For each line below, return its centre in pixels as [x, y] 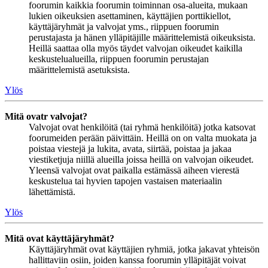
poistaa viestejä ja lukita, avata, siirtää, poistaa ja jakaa [130, 149]
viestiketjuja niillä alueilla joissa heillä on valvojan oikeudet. [141, 160]
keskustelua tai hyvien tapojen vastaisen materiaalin [125, 181]
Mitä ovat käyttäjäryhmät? [60, 239]
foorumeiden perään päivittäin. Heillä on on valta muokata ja [143, 138]
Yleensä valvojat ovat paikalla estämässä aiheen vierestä [134, 170]
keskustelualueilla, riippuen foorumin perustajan [119, 59]
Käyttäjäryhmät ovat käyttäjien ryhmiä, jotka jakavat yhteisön [144, 249]
